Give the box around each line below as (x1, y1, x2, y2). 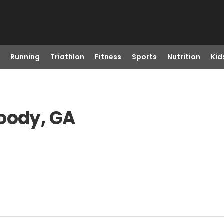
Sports (131, 52, 157, 62)
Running (10, 52, 40, 62)
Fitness (94, 52, 121, 62)
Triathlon (50, 52, 84, 62)
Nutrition (167, 52, 200, 62)
